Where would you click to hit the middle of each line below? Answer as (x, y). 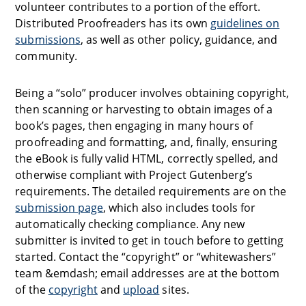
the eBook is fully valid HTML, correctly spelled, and (147, 158)
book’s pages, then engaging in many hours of (134, 126)
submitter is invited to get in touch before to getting (150, 240)
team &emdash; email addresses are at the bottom (148, 273)
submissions (48, 40)
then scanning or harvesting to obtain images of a (144, 109)
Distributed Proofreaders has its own (113, 23)
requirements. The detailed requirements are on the (151, 191)
